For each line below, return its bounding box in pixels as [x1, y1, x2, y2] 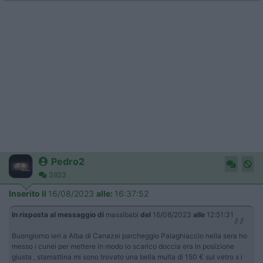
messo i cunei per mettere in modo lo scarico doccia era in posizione [12, 241, 234, 251]
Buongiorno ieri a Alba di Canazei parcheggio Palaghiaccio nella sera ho [12, 231, 247, 240]
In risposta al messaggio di [12, 210, 104, 219]
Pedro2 [51, 155, 85, 167]
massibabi [104, 210, 140, 219]
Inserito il [9, 188, 48, 198]
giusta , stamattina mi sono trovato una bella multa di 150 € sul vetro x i [12, 252, 242, 261]
